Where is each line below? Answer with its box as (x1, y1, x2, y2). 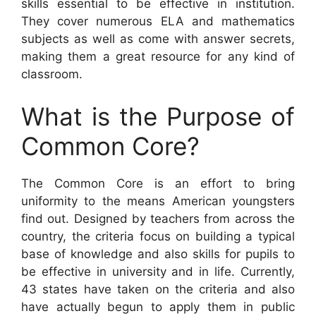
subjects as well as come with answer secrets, (21, 32, 295, 47)
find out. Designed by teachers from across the (21, 211, 295, 226)
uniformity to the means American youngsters (21, 193, 295, 208)
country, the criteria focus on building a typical (21, 229, 295, 243)
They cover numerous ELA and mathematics (21, 14, 295, 29)
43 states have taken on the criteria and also (21, 281, 295, 296)
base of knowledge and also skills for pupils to (21, 246, 295, 261)
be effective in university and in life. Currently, (21, 264, 295, 279)
